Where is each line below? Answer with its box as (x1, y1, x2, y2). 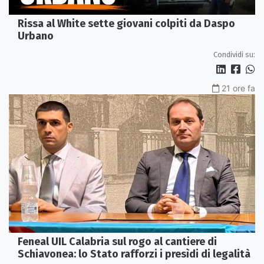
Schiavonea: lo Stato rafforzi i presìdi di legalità (18, 247, 250, 261)
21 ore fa (222, 82, 255, 93)
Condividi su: (213, 49, 255, 59)
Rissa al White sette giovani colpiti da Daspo (18, 16, 235, 30)
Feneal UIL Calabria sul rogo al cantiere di (18, 235, 217, 249)
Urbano (18, 29, 54, 42)
